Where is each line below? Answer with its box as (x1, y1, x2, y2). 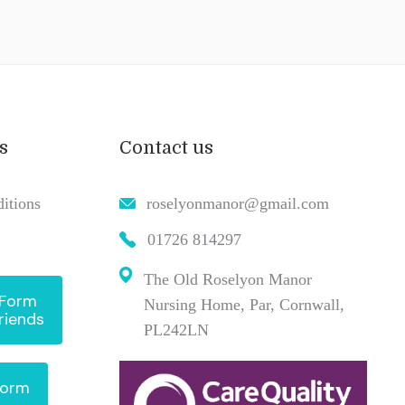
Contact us (118, 137, 213, 158)
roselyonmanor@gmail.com (146, 193, 329, 212)
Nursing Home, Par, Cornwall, (143, 295, 344, 314)
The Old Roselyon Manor (143, 269, 312, 288)
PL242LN (143, 320, 209, 339)
